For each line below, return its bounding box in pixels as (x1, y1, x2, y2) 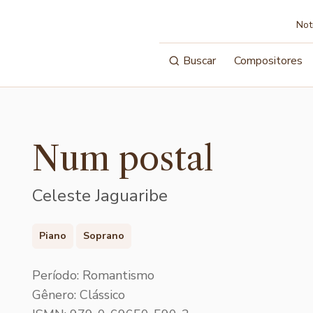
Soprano (83, 228, 125, 242)
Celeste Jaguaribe (32, 184, 168, 207)
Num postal (32, 138, 213, 179)
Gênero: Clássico (32, 286, 125, 303)
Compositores (234, 53, 303, 68)
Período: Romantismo (32, 266, 154, 284)
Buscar (183, 53, 217, 68)
